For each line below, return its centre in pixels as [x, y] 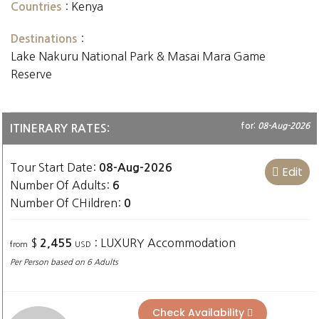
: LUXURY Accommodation [165, 243]
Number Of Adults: [61, 185]
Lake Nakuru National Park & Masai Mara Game [138, 56]
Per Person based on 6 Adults [64, 262]
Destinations [44, 39]
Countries [36, 7]
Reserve [31, 74]
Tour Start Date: [54, 167]
